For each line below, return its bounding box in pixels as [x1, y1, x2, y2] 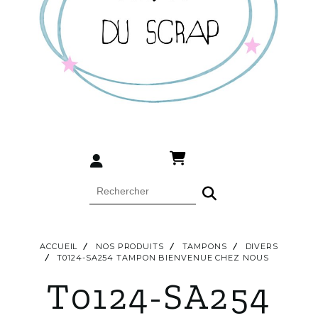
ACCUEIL [40, 241, 78, 251]
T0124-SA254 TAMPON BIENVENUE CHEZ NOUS [57, 252, 272, 263]
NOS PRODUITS [96, 241, 164, 251]
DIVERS [245, 241, 278, 251]
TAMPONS [182, 241, 227, 251]
